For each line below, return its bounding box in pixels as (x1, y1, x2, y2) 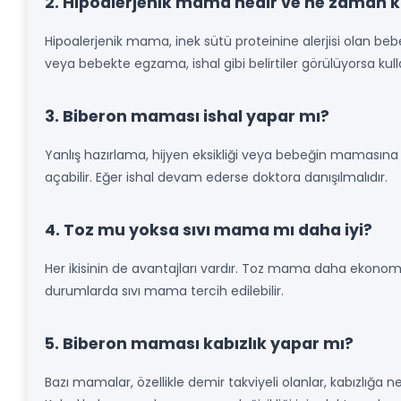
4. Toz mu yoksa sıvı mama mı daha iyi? (45, 219, 372, 241)
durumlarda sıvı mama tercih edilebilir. (45, 282, 284, 300)
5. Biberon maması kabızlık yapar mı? (45, 333, 354, 354)
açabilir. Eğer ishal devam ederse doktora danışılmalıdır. (45, 168, 388, 186)
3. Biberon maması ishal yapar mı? (45, 106, 329, 127)
